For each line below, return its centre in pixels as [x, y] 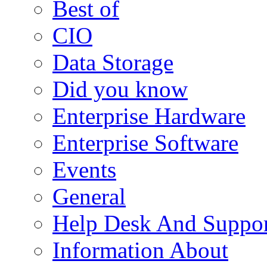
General [89, 196]
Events [84, 169]
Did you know [120, 89]
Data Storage [113, 62]
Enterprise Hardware [149, 116]
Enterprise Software [145, 142]
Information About [140, 250]
